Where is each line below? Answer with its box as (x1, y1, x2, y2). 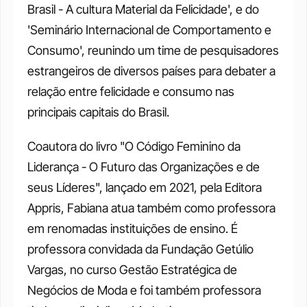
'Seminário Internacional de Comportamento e (27, 23, 271, 37)
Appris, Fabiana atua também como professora (27, 201, 275, 215)
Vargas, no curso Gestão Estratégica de (27, 262, 237, 277)
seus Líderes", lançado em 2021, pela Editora (27, 180, 262, 195)
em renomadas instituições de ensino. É (27, 221, 238, 236)
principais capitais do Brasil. (27, 105, 169, 119)
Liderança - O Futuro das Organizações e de (27, 160, 260, 174)
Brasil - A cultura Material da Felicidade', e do (27, 2, 259, 16)
